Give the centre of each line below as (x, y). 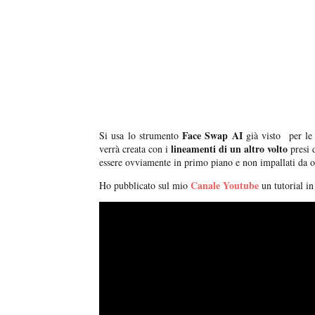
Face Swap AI (212, 136)
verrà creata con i (135, 149)
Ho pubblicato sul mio (145, 186)
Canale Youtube (225, 186)
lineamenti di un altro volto (230, 149)
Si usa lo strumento (141, 136)
